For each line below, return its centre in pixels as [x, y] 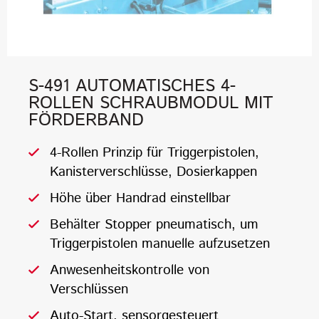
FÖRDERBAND [86, 121]
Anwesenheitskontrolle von [130, 271]
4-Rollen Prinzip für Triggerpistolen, [155, 153]
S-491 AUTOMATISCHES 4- [132, 87]
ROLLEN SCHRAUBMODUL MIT [151, 104]
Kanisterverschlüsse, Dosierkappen [153, 172]
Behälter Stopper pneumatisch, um [154, 225]
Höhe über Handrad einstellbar [140, 199]
